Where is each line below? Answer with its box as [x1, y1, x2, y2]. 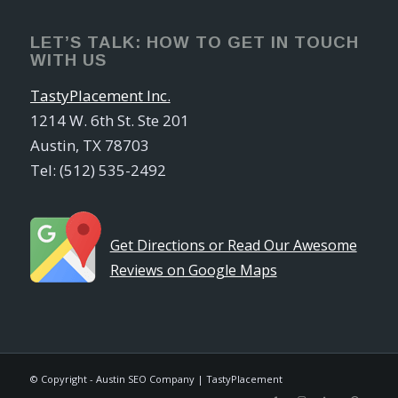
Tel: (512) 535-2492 [29, 159, 166, 180]
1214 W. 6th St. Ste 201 [29, 109, 189, 131]
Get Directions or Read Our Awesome [109, 235, 357, 255]
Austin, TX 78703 [29, 134, 149, 155]
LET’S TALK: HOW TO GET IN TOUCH [29, 32, 359, 52]
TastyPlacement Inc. [29, 84, 171, 106]
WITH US [29, 50, 107, 69]
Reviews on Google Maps [109, 259, 277, 280]
